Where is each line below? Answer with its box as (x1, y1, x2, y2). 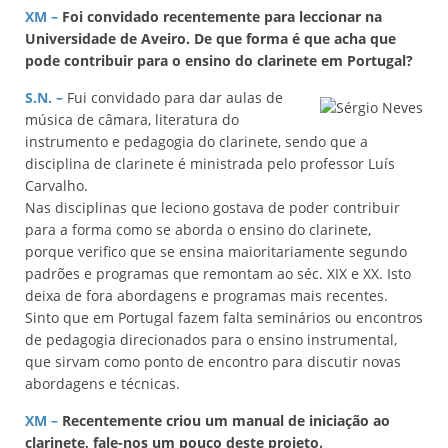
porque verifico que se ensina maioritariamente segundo (25, 242, 407, 261)
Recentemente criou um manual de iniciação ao (58, 411, 390, 430)
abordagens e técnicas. (25, 374, 180, 393)
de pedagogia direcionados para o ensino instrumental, (25, 330, 397, 349)
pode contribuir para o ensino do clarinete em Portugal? (25, 51, 413, 70)
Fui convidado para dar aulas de (63, 88, 283, 107)
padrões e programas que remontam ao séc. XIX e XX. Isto (25, 264, 411, 283)
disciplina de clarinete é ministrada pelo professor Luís (25, 154, 395, 173)
